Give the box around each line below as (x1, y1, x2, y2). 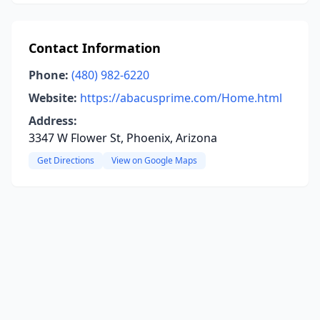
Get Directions (37, 154, 94, 166)
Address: (29, 113, 77, 129)
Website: (29, 90, 77, 106)
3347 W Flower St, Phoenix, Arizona (29, 130, 217, 146)
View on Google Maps (111, 154, 197, 166)
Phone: (29, 67, 69, 83)
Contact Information (29, 39, 161, 56)
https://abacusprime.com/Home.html (80, 90, 282, 106)
